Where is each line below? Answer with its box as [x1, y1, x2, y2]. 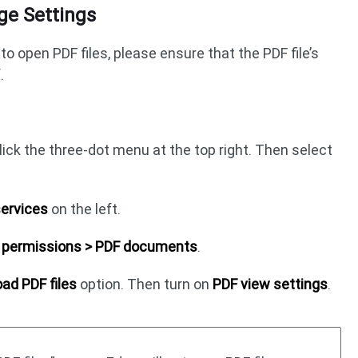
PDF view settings [213, 275, 328, 292]
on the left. [48, 200, 121, 217]
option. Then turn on [77, 275, 213, 292]
